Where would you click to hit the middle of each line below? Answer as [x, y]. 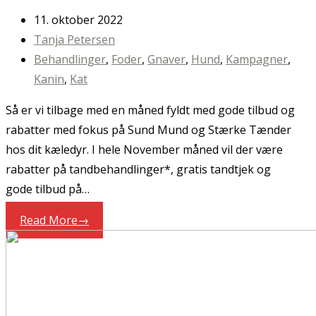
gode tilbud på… [48, 189]
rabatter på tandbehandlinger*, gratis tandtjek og [138, 169]
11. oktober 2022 [78, 19]
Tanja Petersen [74, 39]
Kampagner [257, 59]
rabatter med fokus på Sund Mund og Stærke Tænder [148, 129]
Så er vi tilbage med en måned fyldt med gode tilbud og [150, 110]
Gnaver [166, 59]
